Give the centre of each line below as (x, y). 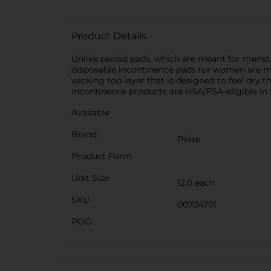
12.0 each (196, 183)
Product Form (102, 156)
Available (90, 113)
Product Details (109, 36)
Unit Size (90, 178)
